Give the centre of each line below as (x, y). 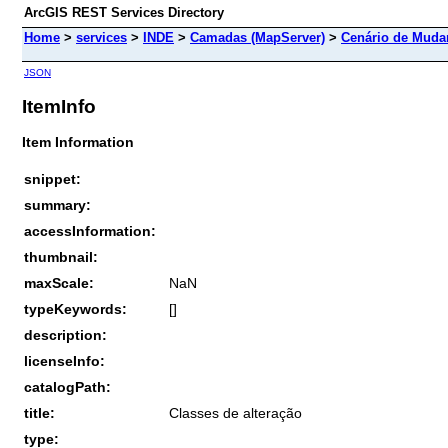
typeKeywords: (75, 308)
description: (65, 334)
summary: (57, 204)
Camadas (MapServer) (257, 37)
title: (39, 412)
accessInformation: (90, 230)
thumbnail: (61, 256)
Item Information (78, 141)
